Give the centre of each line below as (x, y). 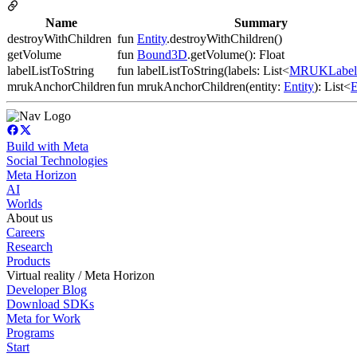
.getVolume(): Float (236, 54)
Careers (25, 232)
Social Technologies (57, 160)
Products (28, 261)
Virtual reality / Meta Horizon (80, 275)
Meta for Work (43, 318)
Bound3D (162, 54)
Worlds (24, 203)
